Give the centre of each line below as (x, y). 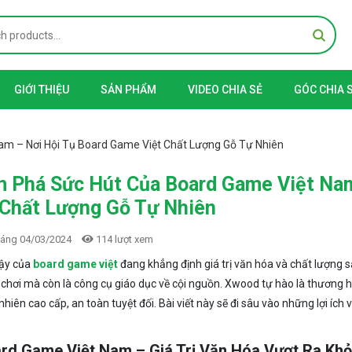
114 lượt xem (123, 239)
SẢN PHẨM (128, 90)
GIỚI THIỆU (42, 90)
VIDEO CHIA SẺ (225, 90)
